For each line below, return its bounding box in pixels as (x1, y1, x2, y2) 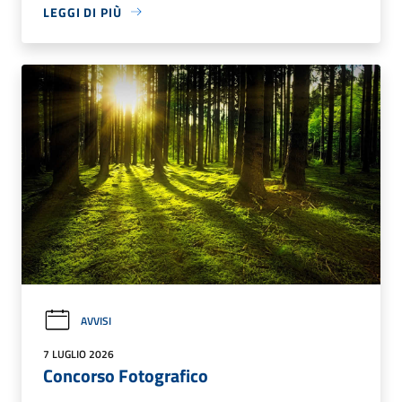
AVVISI (81, 311, 111, 329)
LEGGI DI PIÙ (43, 2, 122, 22)
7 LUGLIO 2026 (43, 345, 114, 363)
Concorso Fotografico (43, 362, 208, 390)
